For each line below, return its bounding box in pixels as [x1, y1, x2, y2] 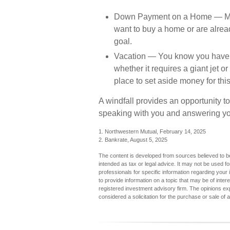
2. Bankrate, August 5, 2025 [99, 137, 167, 143]
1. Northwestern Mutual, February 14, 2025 [99, 128, 206, 135]
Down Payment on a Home [114, 12, 212, 21]
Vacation [114, 52, 146, 61]
